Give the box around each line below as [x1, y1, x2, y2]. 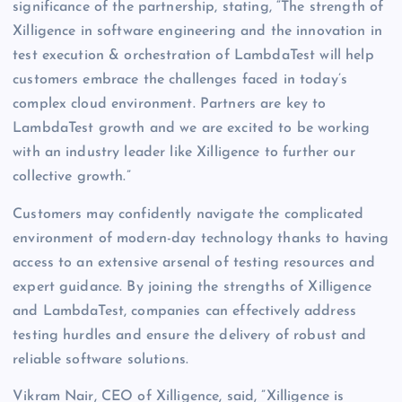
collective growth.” [13, 170, 131, 185]
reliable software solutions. [13, 352, 189, 367]
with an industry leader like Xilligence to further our [13, 145, 355, 161]
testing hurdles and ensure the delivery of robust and [13, 328, 367, 343]
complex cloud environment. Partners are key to [13, 97, 327, 112]
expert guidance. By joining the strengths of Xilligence [13, 279, 371, 294]
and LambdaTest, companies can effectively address [13, 303, 356, 319]
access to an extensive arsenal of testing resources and [13, 255, 375, 270]
